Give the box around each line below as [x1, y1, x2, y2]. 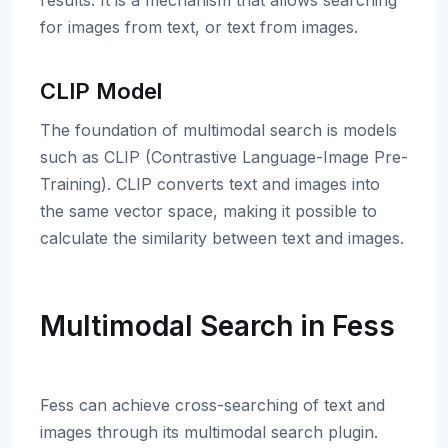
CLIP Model [40, 78, 162, 104]
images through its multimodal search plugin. [40, 422, 378, 442]
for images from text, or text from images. [40, 17, 358, 37]
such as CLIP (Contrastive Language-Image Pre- [40, 147, 408, 167]
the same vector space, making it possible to [40, 201, 377, 221]
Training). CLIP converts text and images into [40, 174, 380, 194]
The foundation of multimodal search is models [40, 120, 397, 140]
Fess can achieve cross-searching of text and [40, 395, 385, 415]
